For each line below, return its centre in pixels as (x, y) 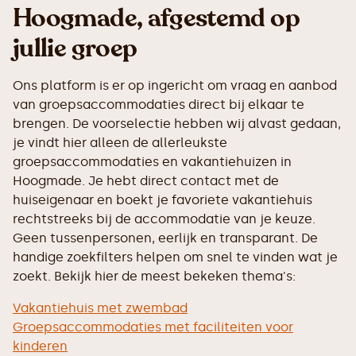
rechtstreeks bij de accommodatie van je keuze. (164, 219)
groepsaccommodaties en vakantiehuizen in (152, 162)
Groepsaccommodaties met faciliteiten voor (153, 327)
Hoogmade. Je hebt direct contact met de (146, 181)
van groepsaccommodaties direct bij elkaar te (159, 104)
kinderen (40, 346)
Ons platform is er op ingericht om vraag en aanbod (175, 85)
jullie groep (75, 48)
